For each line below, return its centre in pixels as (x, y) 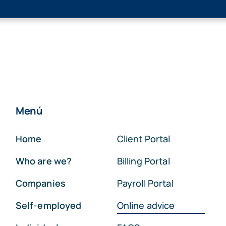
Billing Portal (143, 161)
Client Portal (144, 139)
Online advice (146, 205)
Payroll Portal (145, 183)
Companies (41, 183)
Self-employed (48, 205)
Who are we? (44, 161)
